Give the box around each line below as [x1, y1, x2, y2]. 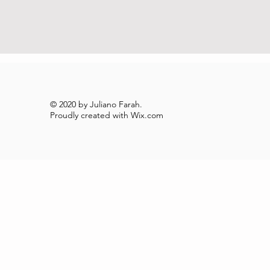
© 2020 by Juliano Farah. [50, 99, 142, 110]
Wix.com [131, 110, 163, 121]
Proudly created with [50, 110, 131, 121]
